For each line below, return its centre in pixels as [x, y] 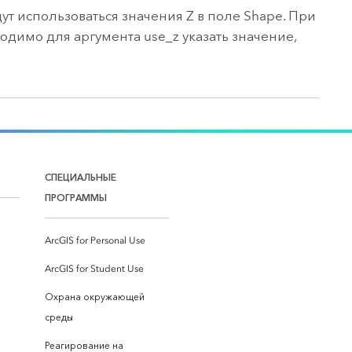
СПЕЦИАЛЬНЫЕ [81, 177]
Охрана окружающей [95, 297]
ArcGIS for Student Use [94, 268]
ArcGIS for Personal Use [95, 240]
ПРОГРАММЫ [76, 197]
